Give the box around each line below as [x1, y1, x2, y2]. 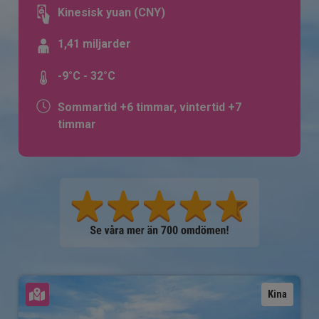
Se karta [48, 287, 90, 301]
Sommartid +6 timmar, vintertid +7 [58, 100, 242, 115]
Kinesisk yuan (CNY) [58, 6, 166, 20]
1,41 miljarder [58, 37, 132, 51]
